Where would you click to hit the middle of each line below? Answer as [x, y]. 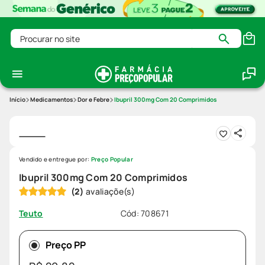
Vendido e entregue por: [55, 159]
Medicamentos [51, 100]
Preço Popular [112, 159]
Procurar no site [45, 34]
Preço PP [66, 245]
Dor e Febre [93, 100]
